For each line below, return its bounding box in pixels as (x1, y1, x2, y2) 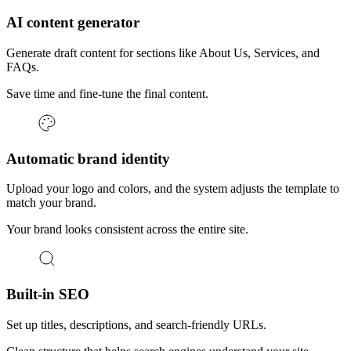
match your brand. (6, 196, 96, 210)
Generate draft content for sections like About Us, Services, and (6, 45, 320, 60)
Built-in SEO (6, 286, 89, 302)
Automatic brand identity (6, 150, 170, 167)
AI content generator (6, 14, 139, 31)
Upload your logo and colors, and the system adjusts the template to (6, 182, 339, 196)
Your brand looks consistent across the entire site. (6, 223, 248, 237)
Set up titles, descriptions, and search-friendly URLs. (6, 317, 266, 331)
